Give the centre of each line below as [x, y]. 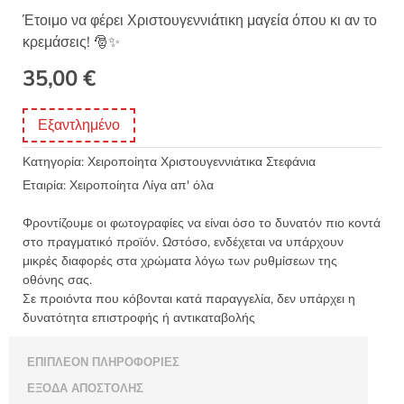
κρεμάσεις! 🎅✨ [71, 42]
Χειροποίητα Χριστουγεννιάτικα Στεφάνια [202, 161]
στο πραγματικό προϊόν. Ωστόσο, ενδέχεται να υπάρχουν [183, 242]
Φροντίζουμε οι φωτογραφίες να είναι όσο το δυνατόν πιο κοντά [202, 223]
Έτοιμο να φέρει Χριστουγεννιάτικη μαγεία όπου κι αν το [200, 20]
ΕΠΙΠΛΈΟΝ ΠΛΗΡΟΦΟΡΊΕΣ [103, 362]
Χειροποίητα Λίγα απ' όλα [142, 185]
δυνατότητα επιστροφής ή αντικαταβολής [139, 317]
